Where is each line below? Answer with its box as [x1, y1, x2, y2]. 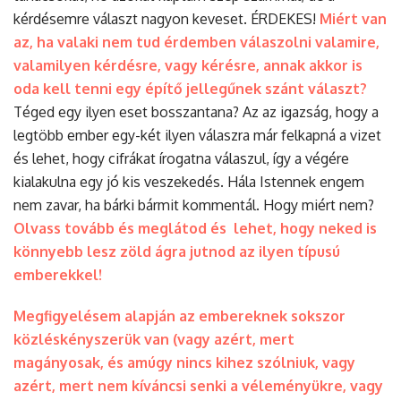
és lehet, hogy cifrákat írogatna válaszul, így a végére [13, 149, 349, 167]
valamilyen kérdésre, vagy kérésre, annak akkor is [13, 55, 363, 74]
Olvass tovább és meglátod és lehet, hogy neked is [13, 218, 377, 237]
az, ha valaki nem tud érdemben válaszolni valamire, [13, 32, 380, 51]
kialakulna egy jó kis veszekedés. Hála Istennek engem [13, 172, 364, 191]
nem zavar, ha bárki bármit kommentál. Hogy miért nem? [13, 195, 374, 214]
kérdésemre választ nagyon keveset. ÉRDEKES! [13, 9, 320, 28]
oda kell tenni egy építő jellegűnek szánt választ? [13, 79, 367, 98]
